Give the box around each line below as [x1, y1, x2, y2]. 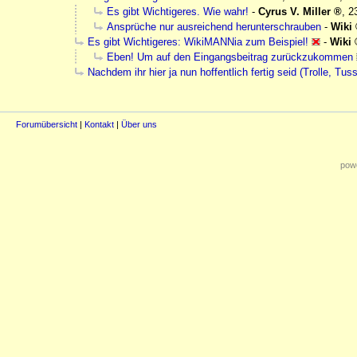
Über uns [121, 120, 157, 130]
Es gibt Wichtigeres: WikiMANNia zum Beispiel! [88, 36, 308, 49]
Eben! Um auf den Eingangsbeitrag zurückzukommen [107, 51, 353, 64]
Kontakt [84, 120, 114, 130]
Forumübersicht [16, 120, 77, 130]
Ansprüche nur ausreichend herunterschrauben [107, 21, 321, 33]
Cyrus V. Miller [258, 6, 331, 18]
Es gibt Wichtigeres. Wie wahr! [107, 6, 249, 18]
